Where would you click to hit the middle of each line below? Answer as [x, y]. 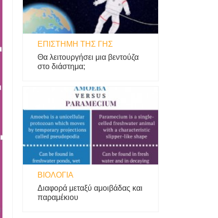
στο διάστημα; [61, 66]
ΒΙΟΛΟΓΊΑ [55, 175]
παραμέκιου [58, 197]
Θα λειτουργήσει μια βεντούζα [88, 57]
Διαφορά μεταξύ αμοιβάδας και [90, 188]
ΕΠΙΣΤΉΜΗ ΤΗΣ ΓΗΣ [75, 44]
